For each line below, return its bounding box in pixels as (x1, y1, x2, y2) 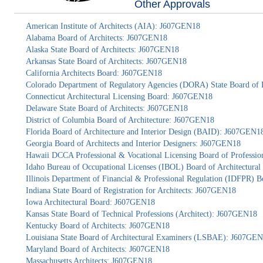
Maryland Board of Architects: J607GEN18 (25, 245, 170, 254)
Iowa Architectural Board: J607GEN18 (25, 198, 155, 207)
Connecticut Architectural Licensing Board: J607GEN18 (25, 92, 213, 101)
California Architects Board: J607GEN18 (25, 69, 162, 77)
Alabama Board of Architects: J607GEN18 (25, 33, 167, 42)
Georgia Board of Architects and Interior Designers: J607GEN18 (25, 139, 241, 148)
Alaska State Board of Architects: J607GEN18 (25, 45, 179, 54)
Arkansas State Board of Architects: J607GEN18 (25, 57, 187, 66)
